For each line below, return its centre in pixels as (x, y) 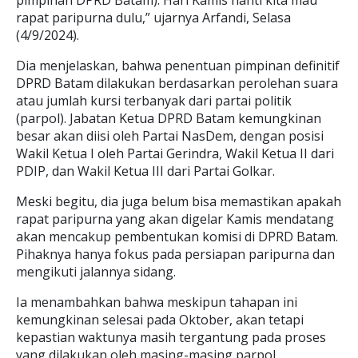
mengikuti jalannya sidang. (96, 272)
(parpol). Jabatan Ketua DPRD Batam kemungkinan (169, 118)
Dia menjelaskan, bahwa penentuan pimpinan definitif (178, 66)
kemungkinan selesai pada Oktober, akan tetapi (160, 320)
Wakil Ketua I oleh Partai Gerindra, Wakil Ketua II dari (175, 153)
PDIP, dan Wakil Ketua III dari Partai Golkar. (145, 171)
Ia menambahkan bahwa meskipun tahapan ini (157, 302)
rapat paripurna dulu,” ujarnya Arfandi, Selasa (153, 18)
